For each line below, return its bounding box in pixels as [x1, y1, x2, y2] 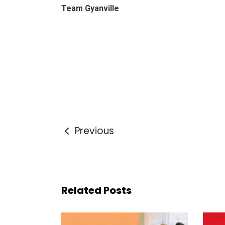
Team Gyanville [61, 4, 119, 13]
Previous [75, 124, 114, 138]
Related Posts [61, 183, 132, 197]
